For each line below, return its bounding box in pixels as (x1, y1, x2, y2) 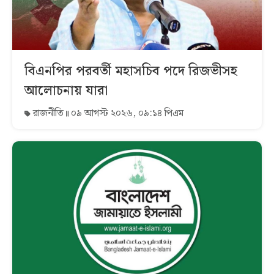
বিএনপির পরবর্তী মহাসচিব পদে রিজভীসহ (24, 61, 237, 83)
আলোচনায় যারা (24, 80, 108, 102)
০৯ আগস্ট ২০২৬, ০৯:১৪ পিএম (68, 106, 183, 122)
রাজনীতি (31, 106, 66, 122)
